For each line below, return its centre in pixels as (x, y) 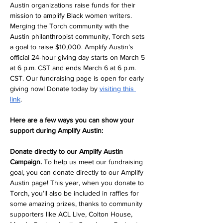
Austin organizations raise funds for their (74, 5)
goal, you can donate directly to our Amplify (78, 172)
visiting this (118, 89)
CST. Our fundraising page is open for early (78, 78)
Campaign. (27, 162)
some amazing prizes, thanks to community (77, 204)
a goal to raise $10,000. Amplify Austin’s (73, 47)
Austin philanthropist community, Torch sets (78, 36)
